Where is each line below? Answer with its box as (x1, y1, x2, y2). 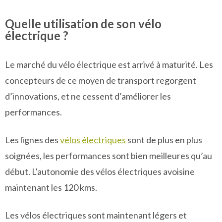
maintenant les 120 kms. (5, 182, 97, 193)
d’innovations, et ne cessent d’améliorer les (5, 91, 171, 102)
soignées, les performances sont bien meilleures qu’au (5, 150, 212, 161)
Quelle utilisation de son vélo (5, 16, 162, 31)
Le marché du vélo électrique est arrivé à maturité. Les (5, 59, 213, 70)
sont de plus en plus (126, 134, 202, 145)
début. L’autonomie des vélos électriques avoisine (5, 166, 195, 177)
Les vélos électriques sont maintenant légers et (5, 210, 187, 221)
